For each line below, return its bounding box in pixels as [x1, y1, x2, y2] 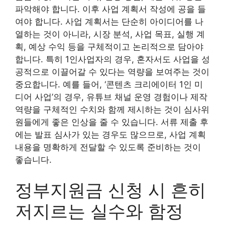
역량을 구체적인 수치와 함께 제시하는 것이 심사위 [15, 104, 209, 115]
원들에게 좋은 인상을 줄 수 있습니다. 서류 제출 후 [15, 117, 208, 127]
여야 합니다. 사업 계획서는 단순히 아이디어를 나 [15, 17, 203, 27]
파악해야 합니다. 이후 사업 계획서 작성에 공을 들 [15, 4, 206, 14]
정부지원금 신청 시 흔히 [15, 179, 206, 200]
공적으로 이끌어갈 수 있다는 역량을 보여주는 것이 [15, 67, 209, 77]
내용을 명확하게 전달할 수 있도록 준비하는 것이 [15, 142, 201, 152]
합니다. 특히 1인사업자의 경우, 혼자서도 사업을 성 [15, 54, 210, 64]
